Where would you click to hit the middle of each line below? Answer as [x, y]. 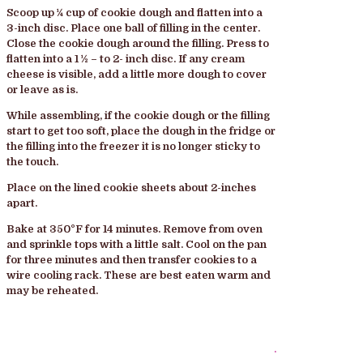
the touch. [32, 161]
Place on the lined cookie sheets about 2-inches [131, 187]
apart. [22, 203]
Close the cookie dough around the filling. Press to [138, 43]
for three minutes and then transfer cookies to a [132, 259]
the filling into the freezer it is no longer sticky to [133, 146]
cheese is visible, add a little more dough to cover [137, 74]
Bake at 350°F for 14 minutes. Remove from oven [135, 228]
